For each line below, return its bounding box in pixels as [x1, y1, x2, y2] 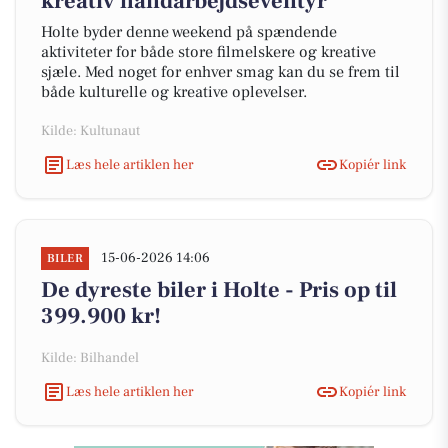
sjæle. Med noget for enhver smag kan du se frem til [41, 62, 400, 82]
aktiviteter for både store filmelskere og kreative [41, 42, 376, 62]
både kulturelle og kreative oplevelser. [41, 82, 307, 102]
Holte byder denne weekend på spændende [41, 22, 337, 42]
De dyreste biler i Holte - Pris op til [41, 276, 397, 304]
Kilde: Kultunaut [41, 122, 140, 140]
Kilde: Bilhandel [41, 349, 139, 367]
